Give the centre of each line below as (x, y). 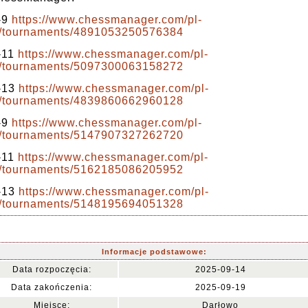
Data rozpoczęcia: (52, 269)
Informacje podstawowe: (154, 252)
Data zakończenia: (52, 287)
